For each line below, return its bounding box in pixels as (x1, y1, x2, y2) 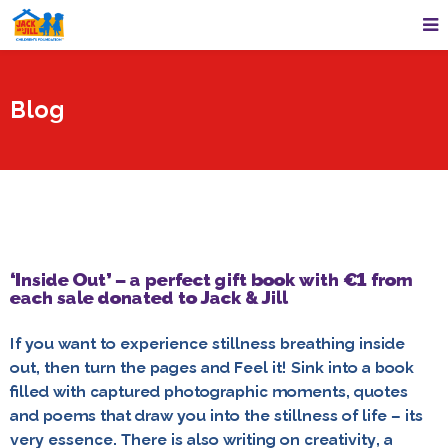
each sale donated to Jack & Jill (10, 287, 288, 308)
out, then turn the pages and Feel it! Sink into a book (10, 358, 414, 377)
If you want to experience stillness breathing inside (10, 334, 405, 353)
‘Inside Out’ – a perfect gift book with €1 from (10, 269, 413, 290)
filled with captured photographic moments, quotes (10, 382, 408, 401)
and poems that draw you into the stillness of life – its (10, 406, 423, 425)
